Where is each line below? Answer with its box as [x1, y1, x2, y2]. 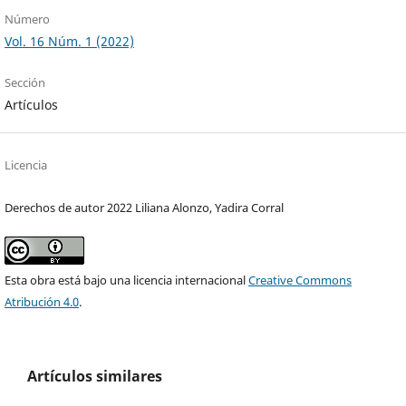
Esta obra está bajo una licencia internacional [5, 272, 249, 289]
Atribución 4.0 [5, 294, 80, 311]
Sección [5, 74, 46, 92]
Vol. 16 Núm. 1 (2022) [5, 33, 135, 51]
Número [5, 11, 51, 28]
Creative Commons [248, 272, 353, 289]
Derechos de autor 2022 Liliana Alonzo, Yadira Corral [5, 199, 285, 217]
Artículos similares [27, 366, 162, 387]
